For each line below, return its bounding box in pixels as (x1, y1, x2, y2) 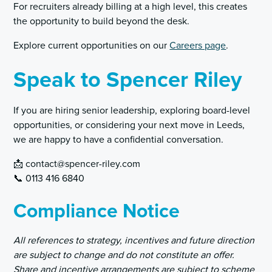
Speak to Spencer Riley (13, 67, 242, 94)
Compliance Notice (13, 200, 180, 224)
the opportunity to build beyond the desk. (13, 15, 190, 28)
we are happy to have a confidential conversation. (13, 134, 224, 146)
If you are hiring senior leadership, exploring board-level (13, 104, 251, 117)
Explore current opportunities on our (13, 39, 170, 52)
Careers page (169, 39, 226, 52)
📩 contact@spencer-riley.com (13, 158, 141, 171)
